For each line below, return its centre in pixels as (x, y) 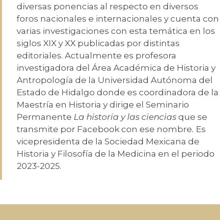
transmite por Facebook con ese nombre (104, 129)
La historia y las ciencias (125, 117)
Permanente (45, 117)
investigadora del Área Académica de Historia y (116, 68)
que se (192, 117)
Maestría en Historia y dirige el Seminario (103, 105)
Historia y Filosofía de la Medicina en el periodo (116, 154)
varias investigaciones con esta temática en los (116, 31)
